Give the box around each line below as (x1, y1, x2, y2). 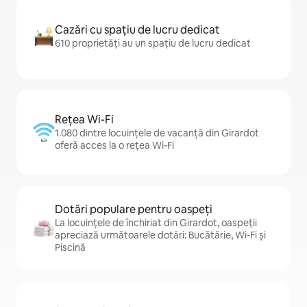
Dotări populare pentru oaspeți (55, 202, 212, 217)
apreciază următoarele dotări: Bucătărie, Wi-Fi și (55, 229, 266, 242)
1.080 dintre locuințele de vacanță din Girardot (55, 127, 259, 140)
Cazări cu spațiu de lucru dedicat (55, 23, 220, 38)
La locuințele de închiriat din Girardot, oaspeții (55, 217, 257, 230)
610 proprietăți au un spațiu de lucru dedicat (55, 37, 251, 50)
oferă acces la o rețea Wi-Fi (55, 139, 174, 152)
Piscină (55, 241, 86, 254)
